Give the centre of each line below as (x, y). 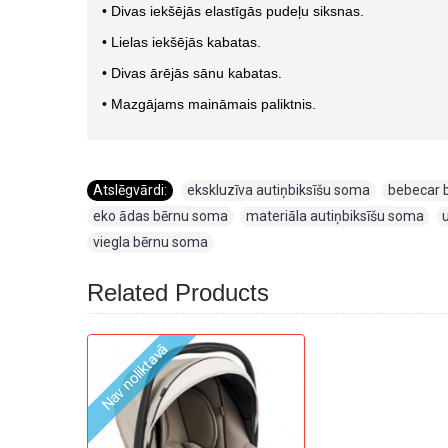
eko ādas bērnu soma (160, 216)
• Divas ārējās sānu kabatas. (192, 73)
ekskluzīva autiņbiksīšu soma (278, 190)
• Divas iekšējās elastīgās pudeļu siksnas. (233, 11)
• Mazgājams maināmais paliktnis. (209, 104)
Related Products (178, 292)
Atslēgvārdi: (130, 190)
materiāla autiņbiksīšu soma (335, 216)
